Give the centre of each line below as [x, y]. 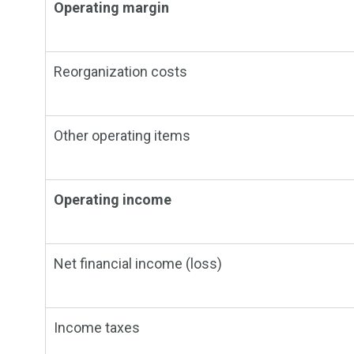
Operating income [113, 200]
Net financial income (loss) [138, 264]
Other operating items [122, 136]
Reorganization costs [121, 72]
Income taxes [97, 328]
